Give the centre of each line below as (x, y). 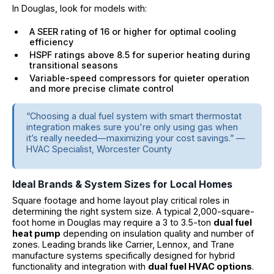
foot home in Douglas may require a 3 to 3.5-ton (113, 223)
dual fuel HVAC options (200, 267)
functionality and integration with (80, 267)
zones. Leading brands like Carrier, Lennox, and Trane (123, 245)
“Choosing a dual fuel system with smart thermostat (134, 116)
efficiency (51, 42)
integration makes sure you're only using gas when (132, 127)
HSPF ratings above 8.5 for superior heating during (140, 54)
